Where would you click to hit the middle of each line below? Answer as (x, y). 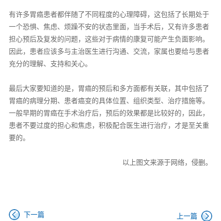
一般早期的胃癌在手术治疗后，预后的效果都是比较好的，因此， (109, 113)
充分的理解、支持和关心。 (50, 64)
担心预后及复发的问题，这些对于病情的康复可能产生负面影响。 (109, 39)
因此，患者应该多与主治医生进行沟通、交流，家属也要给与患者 (109, 52)
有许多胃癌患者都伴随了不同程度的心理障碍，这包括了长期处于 (109, 15)
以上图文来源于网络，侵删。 (167, 163)
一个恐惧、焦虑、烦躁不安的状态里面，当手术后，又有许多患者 (109, 27)
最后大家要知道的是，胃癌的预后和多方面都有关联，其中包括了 (109, 89)
